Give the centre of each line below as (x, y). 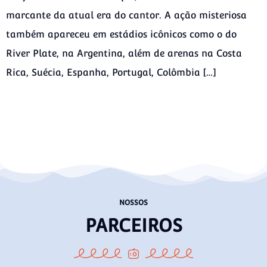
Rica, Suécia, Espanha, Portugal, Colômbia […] (111, 72)
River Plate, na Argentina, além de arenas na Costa (124, 53)
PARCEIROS (133, 226)
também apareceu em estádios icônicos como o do (121, 34)
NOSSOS (133, 203)
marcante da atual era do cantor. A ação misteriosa (126, 15)
